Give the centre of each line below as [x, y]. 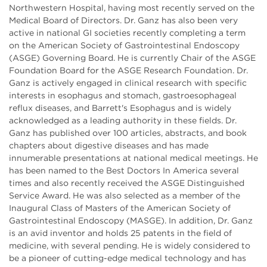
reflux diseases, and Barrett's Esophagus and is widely [120, 108]
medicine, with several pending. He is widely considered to [130, 245]
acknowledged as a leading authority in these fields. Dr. [123, 120]
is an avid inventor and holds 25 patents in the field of [120, 233]
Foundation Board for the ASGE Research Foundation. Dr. [128, 70]
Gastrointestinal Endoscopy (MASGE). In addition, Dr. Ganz [131, 220]
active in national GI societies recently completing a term [127, 32]
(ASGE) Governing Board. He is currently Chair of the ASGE [132, 58]
